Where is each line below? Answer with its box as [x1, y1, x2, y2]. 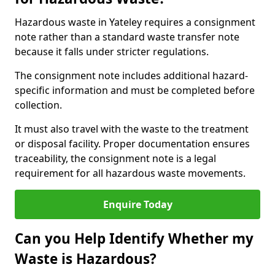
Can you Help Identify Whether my [15, 229, 254, 248]
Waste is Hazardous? [15, 249, 157, 268]
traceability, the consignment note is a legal [15, 152, 216, 165]
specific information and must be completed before [15, 83, 255, 97]
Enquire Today [103, 198, 172, 211]
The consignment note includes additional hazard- [15, 69, 248, 82]
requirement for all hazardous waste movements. [15, 166, 246, 180]
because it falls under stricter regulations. [15, 45, 209, 58]
